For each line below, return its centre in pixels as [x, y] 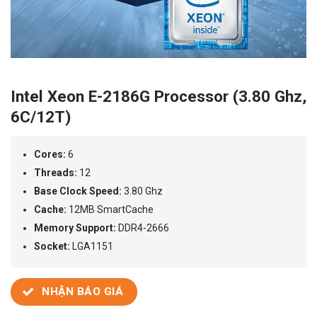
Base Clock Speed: [78, 191]
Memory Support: [75, 228]
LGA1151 [92, 247]
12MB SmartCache [110, 210]
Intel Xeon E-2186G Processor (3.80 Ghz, [158, 97]
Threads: [56, 173]
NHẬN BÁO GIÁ [83, 292]
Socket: [52, 247]
